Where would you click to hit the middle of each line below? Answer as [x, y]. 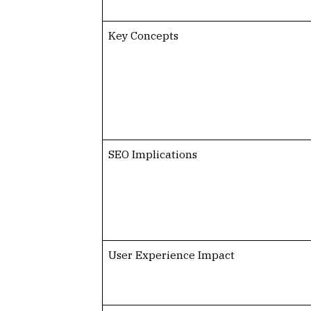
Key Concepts [143, 35]
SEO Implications [152, 154]
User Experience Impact [171, 254]
